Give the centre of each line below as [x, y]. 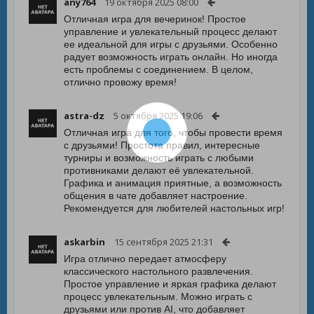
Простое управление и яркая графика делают [170, 284]
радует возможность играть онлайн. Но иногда [171, 57]
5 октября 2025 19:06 [158, 116]
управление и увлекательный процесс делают [170, 32]
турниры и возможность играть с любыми [159, 158]
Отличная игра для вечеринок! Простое [155, 19]
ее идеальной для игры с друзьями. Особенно [171, 44]
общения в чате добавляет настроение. [156, 196]
